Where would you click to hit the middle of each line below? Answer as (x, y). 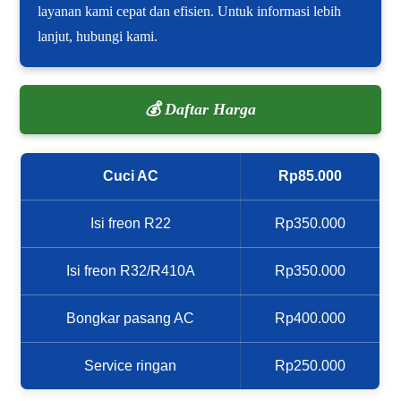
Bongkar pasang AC (131, 319)
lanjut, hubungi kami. (98, 37)
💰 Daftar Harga (200, 110)
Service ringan (131, 366)
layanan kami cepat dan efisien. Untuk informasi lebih (190, 12)
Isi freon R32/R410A (130, 271)
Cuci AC (130, 176)
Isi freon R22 (130, 224)
